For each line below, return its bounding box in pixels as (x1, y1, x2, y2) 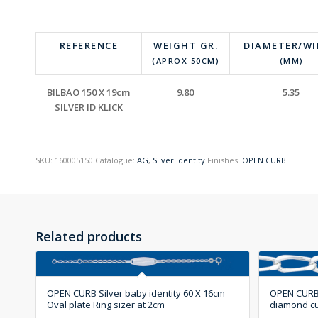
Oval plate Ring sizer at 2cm (47, 297, 165, 311)
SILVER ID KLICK (54, 100, 123, 114)
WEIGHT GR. (153, 38, 218, 52)
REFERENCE (59, 38, 119, 52)
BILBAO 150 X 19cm (47, 85, 130, 99)
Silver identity (153, 154, 205, 165)
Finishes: (207, 154, 242, 165)
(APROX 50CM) (152, 55, 219, 66)
